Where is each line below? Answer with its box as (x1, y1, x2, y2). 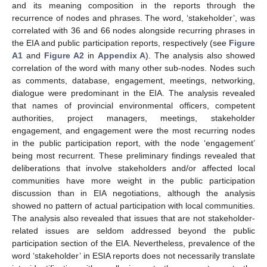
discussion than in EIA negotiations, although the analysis (12, 188, 255, 198)
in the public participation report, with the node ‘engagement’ (12, 138, 255, 148)
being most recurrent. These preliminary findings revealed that (12, 150, 255, 160)
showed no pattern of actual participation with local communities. (12, 200, 255, 210)
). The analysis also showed (145, 50, 256, 60)
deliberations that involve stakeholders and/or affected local (12, 163, 255, 173)
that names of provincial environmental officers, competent (12, 100, 255, 110)
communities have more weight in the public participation (12, 175, 255, 185)
